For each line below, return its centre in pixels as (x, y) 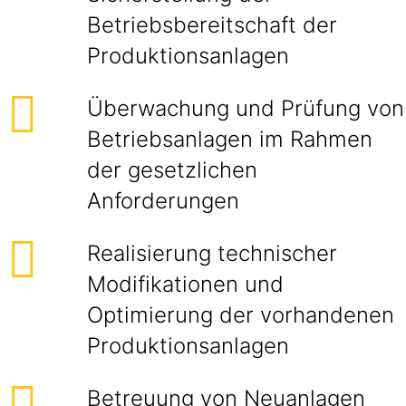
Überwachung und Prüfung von (246, 108)
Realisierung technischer (212, 253)
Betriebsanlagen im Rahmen (230, 139)
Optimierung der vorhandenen (241, 315)
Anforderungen (166, 201)
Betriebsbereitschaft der (212, 25)
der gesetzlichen (172, 170)
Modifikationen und (185, 284)
